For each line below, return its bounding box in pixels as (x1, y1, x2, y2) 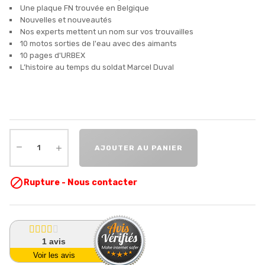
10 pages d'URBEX (20, 50, 85, 60)
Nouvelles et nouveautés (20, 15, 112, 24)
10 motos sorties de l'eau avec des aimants (20, 38, 177, 48)
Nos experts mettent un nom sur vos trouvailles (20, 27, 193, 36)
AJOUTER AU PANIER (94, 143, 183, 152)
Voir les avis (33, 251, 76, 260)
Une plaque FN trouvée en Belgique (20, 3, 149, 12)
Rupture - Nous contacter (24, 177, 137, 188)
